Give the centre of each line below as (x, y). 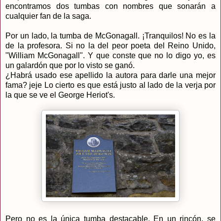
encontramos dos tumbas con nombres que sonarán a (110, 6)
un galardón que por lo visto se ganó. (70, 66)
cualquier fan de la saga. (48, 16)
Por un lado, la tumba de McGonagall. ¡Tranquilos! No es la (110, 36)
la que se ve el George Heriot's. (60, 95)
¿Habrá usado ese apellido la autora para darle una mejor (110, 75)
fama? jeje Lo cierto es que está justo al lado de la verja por (110, 85)
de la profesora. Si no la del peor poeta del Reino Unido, (110, 46)
